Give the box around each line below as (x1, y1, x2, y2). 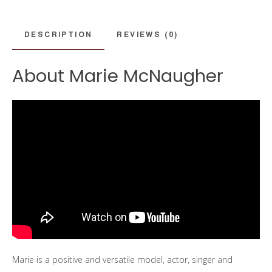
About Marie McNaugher (12, 64, 223, 89)
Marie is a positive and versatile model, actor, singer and (12, 254, 233, 266)
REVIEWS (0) (117, 29, 178, 40)
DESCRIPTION (24, 29, 93, 40)
